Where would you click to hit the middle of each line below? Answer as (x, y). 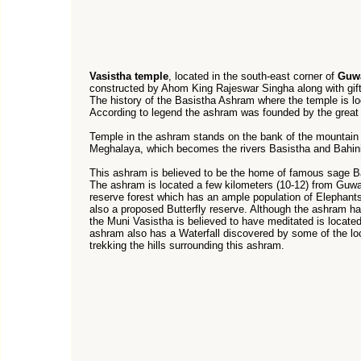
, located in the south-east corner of (253, 76)
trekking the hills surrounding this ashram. (187, 245)
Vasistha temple (129, 76)
